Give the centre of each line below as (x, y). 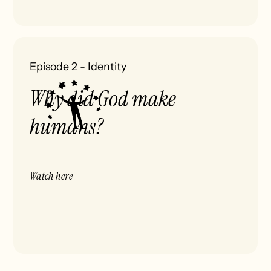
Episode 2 (54, 67)
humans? (67, 127)
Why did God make (103, 100)
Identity (107, 67)
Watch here (51, 176)
